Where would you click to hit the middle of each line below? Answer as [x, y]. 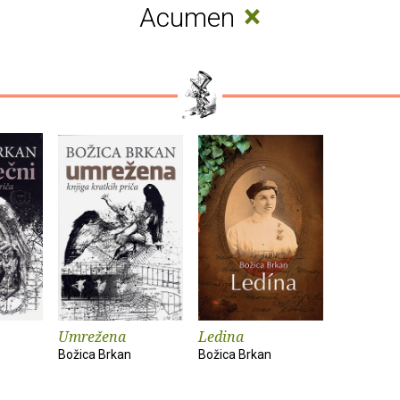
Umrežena [92, 337]
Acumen [190, 17]
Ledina [221, 337]
